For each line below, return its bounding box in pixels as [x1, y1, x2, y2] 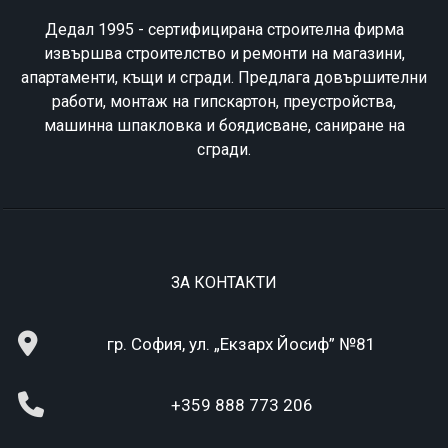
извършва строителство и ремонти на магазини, [43, 44, 405, 64]
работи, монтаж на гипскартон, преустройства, [52, 92, 396, 112]
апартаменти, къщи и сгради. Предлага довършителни [21, 68, 427, 88]
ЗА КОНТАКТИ [171, 273, 277, 293]
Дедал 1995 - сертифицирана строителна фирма [44, 20, 404, 40]
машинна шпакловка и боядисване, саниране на [43, 116, 405, 136]
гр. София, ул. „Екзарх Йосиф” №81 [107, 334, 376, 355]
